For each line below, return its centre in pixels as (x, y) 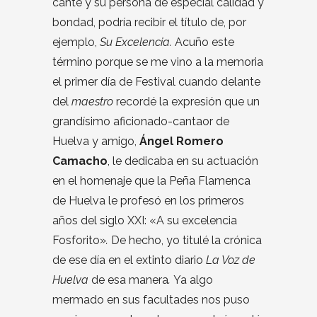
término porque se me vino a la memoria (158, 62)
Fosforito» (79, 240)
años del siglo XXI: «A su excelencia (145, 220)
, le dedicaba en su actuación (183, 161)
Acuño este (203, 42)
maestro (92, 101)
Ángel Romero (181, 141)
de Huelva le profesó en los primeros (148, 200)
